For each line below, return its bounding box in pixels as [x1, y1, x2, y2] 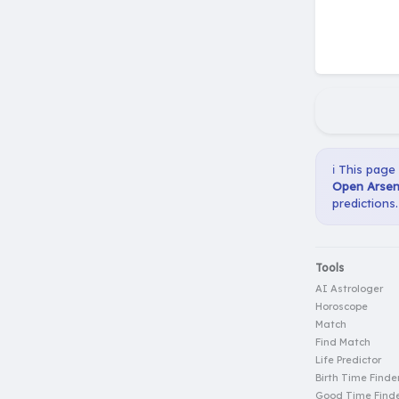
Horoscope [315, 299, 368, 313]
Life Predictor [315, 353, 381, 366]
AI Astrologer [315, 281, 383, 295]
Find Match [315, 335, 370, 348]
